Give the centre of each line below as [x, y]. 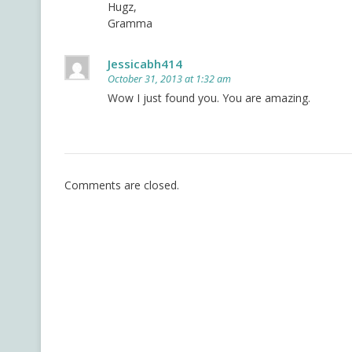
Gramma [130, 24]
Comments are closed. [122, 185]
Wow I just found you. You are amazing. [209, 98]
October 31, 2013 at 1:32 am [169, 79]
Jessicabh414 [145, 64]
